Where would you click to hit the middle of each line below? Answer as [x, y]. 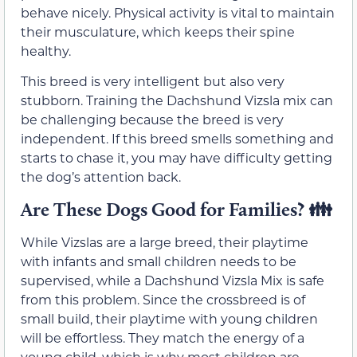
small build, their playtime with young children [169, 318]
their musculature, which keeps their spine [158, 31]
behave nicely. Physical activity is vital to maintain [178, 12]
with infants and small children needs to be [159, 261]
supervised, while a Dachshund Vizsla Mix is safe [173, 280]
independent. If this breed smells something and [177, 139]
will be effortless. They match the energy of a [163, 337]
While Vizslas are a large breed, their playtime [165, 241]
